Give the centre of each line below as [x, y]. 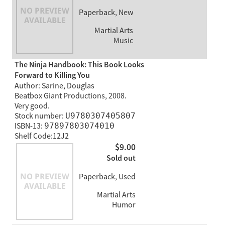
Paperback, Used [107, 177]
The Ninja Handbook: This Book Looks [79, 65]
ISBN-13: [29, 126]
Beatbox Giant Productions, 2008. [70, 96]
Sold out [121, 159]
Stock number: [40, 116]
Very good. [32, 106]
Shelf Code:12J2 [41, 136]
